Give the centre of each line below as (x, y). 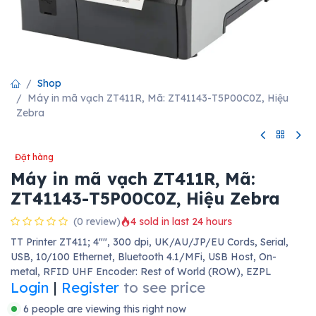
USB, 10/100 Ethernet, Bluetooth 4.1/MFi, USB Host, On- (144, 256)
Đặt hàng (34, 157)
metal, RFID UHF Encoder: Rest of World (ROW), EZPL (141, 271)
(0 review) (97, 221)
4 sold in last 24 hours (181, 222)
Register (90, 287)
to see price (164, 287)
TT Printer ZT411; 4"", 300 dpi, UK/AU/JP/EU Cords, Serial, (150, 242)
